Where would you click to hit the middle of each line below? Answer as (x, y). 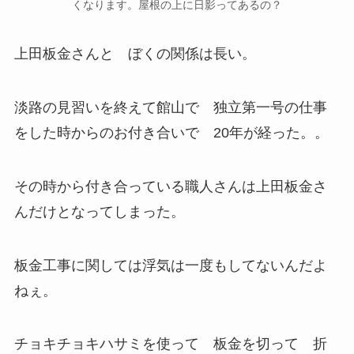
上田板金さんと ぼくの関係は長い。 (135, 54)
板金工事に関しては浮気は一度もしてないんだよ (170, 265)
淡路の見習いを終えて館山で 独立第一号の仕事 (170, 107)
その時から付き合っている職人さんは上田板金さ (170, 186)
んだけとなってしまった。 (99, 211)
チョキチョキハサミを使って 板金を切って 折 (170, 344)
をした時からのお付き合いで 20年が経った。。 (171, 133)
